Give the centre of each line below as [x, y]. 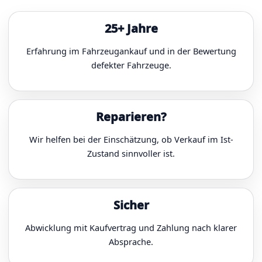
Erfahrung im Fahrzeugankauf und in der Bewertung [131, 51]
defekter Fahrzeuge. [131, 65]
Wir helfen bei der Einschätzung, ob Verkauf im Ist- [131, 139]
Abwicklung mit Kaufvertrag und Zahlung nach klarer [131, 227]
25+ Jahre [131, 28]
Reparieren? [131, 117]
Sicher [131, 205]
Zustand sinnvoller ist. [131, 153]
